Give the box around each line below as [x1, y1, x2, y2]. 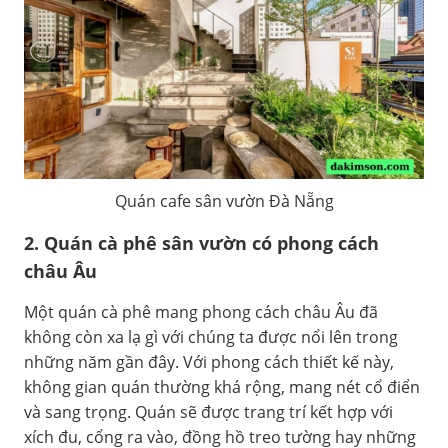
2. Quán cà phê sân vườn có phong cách [24, 230, 379, 255]
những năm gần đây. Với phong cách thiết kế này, [24, 350, 394, 373]
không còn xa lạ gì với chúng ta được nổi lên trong [24, 325, 398, 348]
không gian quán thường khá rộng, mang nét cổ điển [24, 375, 420, 398]
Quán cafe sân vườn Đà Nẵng [114, 189, 334, 212]
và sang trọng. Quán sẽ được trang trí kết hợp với [24, 400, 393, 423]
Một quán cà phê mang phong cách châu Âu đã [24, 300, 378, 323]
